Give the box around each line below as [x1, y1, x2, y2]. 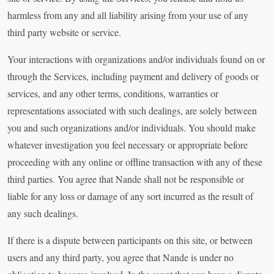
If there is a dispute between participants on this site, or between [7, 234, 253, 247]
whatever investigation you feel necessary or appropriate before [7, 138, 248, 152]
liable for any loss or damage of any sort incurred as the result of [7, 190, 253, 203]
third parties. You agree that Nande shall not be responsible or [7, 172, 244, 186]
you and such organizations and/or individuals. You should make [7, 121, 256, 135]
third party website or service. [7, 26, 121, 39]
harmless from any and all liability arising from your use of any [7, 9, 248, 22]
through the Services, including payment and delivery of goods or [7, 70, 259, 83]
